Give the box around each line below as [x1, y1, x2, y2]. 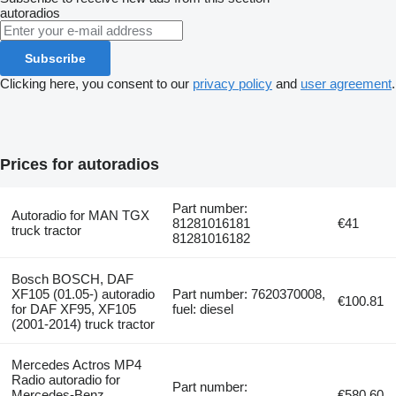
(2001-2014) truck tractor [11, 316, 155, 332]
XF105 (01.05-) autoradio [11, 286, 155, 302]
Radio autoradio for [11, 372, 120, 388]
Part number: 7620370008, [172, 286, 326, 302]
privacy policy [193, 75, 272, 91]
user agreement [301, 75, 392, 91]
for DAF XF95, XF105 [11, 301, 136, 317]
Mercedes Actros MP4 [11, 357, 141, 373]
